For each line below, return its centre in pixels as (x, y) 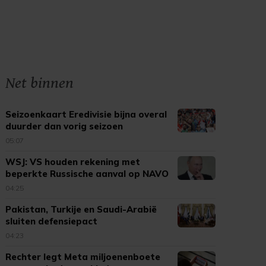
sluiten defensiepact (52, 221)
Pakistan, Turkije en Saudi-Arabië (81, 209)
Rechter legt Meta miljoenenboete (83, 257)
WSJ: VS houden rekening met (73, 162)
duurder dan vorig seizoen (64, 126)
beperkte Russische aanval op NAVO (87, 174)
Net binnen (40, 83)
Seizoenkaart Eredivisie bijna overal (86, 114)
